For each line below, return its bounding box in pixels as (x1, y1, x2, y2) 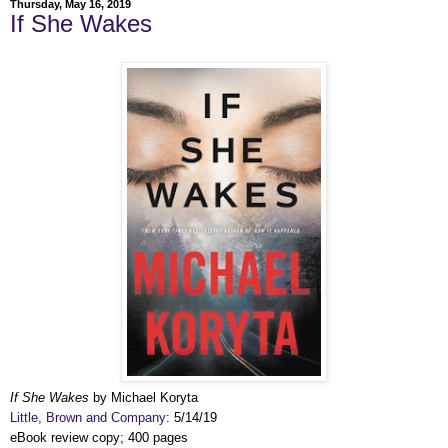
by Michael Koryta (89, 390, 198, 405)
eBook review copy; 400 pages (10, 430, 188, 445)
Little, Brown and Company (10, 410, 166, 425)
